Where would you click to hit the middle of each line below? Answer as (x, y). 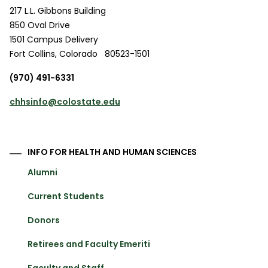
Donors (44, 220)
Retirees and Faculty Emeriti (89, 244)
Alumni (42, 172)
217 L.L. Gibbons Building (58, 10)
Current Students (66, 196)
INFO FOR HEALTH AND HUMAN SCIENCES (112, 152)
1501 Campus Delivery (54, 39)
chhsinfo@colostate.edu (65, 101)
